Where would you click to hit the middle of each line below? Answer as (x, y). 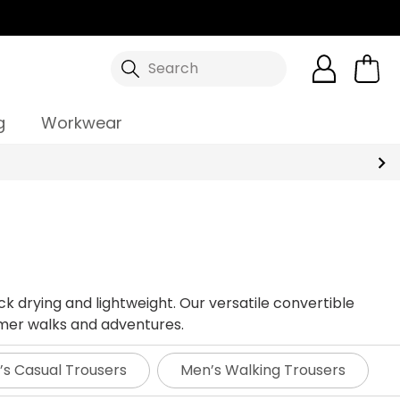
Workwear (82, 123)
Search (173, 68)
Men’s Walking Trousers (263, 370)
